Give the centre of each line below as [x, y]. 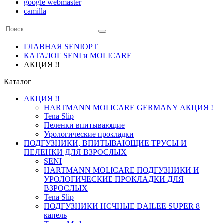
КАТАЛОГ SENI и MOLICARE [78, 56]
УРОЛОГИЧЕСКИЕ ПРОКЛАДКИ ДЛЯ [114, 179]
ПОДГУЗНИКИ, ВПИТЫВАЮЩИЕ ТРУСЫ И [105, 143]
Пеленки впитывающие [84, 125]
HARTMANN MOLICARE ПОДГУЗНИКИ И [121, 170]
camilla [35, 11]
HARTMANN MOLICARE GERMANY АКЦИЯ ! [128, 107]
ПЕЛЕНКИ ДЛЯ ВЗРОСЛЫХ [75, 152]
